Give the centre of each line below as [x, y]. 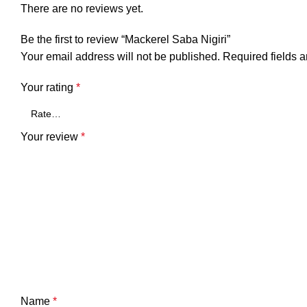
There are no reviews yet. [82, 9]
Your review [51, 137]
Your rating [48, 87]
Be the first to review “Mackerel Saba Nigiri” [125, 39]
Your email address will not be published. [120, 57]
